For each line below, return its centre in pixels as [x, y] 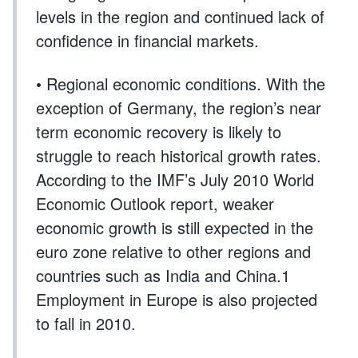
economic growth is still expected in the [175, 227]
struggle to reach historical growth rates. [179, 155]
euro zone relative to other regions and [173, 251]
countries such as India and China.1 [163, 275]
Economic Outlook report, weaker [155, 203]
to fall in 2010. [86, 323]
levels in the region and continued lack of [180, 16]
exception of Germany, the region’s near [179, 107]
